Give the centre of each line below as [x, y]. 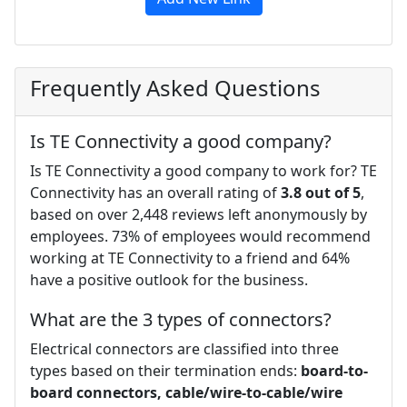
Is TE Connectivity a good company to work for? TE [203, 170]
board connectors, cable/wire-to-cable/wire [186, 392]
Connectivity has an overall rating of [155, 192]
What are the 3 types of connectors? [181, 319]
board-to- [334, 370]
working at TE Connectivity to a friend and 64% [190, 258]
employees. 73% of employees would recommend [200, 236]
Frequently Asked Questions [175, 87]
